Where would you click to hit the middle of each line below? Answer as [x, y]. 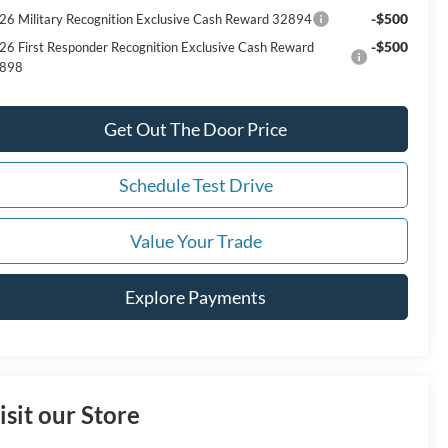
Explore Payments [195, 296]
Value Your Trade [195, 240]
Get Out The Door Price [195, 128]
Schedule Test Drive [195, 184]
